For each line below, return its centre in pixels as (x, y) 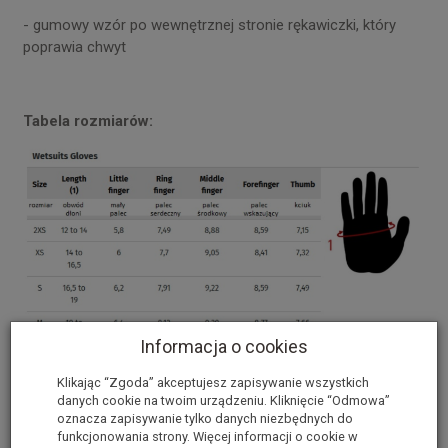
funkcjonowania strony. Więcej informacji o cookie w (207, 436)
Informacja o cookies (224, 346)
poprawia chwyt (74, 46)
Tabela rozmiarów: (87, 120)
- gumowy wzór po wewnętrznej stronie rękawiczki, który (209, 24)
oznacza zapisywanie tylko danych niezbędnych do (205, 418)
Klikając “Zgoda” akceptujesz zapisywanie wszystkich (213, 382)
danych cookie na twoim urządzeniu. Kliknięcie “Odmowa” (223, 400)
